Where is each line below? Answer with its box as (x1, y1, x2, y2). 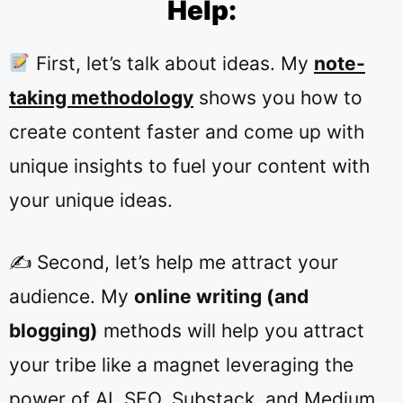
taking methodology (9, 85, 193, 109)
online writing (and (134, 285, 309, 308)
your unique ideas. (9, 188, 173, 211)
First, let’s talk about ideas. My (30, 51, 314, 75)
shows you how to (193, 85, 363, 109)
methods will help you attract (98, 319, 364, 342)
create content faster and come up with (9, 120, 364, 143)
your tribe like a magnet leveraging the (9, 354, 354, 376)
